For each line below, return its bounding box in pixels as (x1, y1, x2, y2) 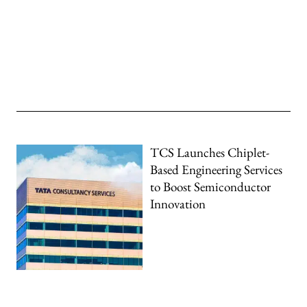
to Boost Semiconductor (150, 177, 271, 195)
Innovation (150, 195, 206, 212)
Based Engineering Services (150, 160, 283, 178)
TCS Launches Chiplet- (150, 143, 270, 161)
